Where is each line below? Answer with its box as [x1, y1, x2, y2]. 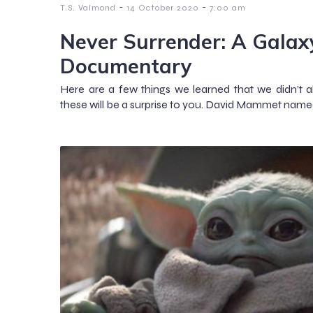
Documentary [60, 53, 192, 79]
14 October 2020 [126, 3, 199, 13]
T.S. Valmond [60, 3, 116, 13]
